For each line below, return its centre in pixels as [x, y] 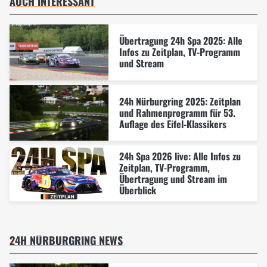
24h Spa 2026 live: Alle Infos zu [180, 156]
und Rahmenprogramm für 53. [177, 112]
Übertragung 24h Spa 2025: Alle [181, 41]
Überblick [137, 190]
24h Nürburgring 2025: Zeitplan [180, 101]
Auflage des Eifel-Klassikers [173, 124]
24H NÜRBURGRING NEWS [66, 240]
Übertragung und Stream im [173, 178]
